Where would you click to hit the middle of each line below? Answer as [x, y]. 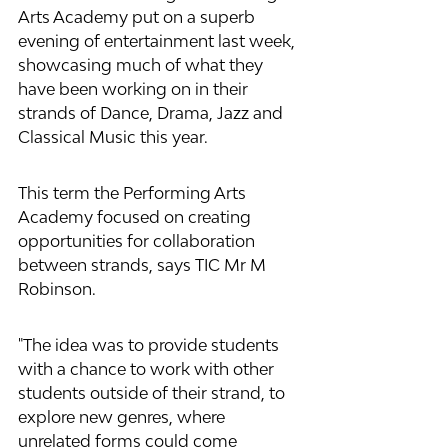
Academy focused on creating [136, 217]
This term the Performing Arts [134, 193]
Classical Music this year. [115, 137]
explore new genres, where [123, 417]
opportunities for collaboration [138, 241]
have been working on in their [135, 89]
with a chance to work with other [148, 369]
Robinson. [59, 289]
